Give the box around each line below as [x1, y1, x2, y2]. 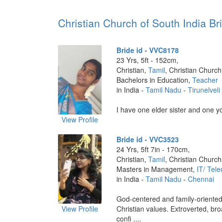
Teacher [192, 75, 218, 85]
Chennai [187, 174, 214, 184]
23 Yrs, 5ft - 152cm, [116, 55, 178, 65]
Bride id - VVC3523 [116, 134, 179, 144]
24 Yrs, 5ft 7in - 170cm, [116, 144, 190, 154]
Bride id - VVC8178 [116, 45, 179, 55]
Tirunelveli [187, 85, 220, 95]
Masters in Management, [116, 164, 197, 174]
